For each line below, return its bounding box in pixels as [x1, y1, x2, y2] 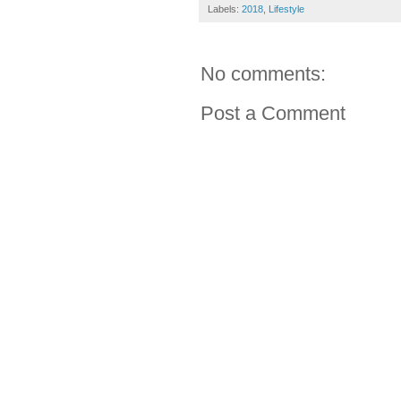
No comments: [200, 62, 326, 85]
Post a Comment [200, 101, 346, 124]
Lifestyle [269, 3, 304, 14]
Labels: [208, 3, 242, 14]
